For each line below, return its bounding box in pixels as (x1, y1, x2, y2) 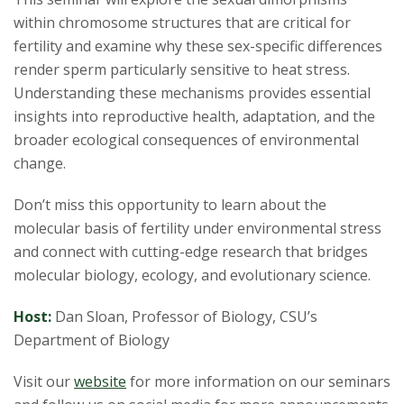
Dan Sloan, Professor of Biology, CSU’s (51, 307, 317, 327)
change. (14, 153, 66, 174)
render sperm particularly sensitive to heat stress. (14, 60, 350, 80)
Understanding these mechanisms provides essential (14, 83, 371, 104)
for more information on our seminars (126, 372, 390, 392)
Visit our (14, 372, 74, 392)
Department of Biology (14, 330, 170, 351)
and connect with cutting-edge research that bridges (14, 242, 368, 262)
